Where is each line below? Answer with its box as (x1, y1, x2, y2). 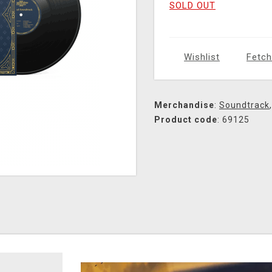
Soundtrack (219, 100, 270, 110)
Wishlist (184, 52, 220, 63)
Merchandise (154, 100, 214, 110)
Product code (154, 115, 217, 125)
